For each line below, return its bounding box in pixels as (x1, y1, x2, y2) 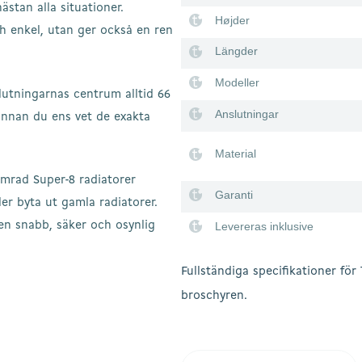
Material (215, 147, 256, 161)
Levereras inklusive (215, 219, 314, 233)
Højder (215, 13, 250, 27)
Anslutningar (215, 107, 279, 120)
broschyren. (181, 289, 247, 302)
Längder (215, 44, 258, 58)
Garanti (215, 187, 253, 201)
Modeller (215, 76, 259, 90)
